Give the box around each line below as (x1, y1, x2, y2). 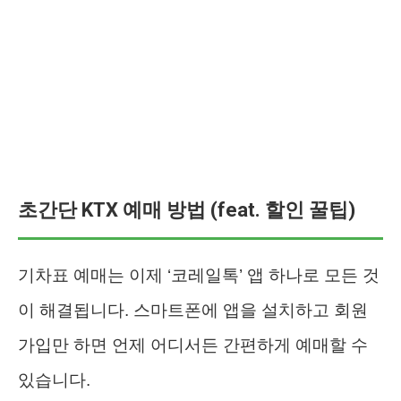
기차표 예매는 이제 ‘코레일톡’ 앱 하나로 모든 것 (18, 265, 380, 285)
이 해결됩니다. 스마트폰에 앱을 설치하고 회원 (18, 300, 368, 320)
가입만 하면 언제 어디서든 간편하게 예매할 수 (18, 335, 368, 354)
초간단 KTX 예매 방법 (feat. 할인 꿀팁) (18, 198, 355, 221)
